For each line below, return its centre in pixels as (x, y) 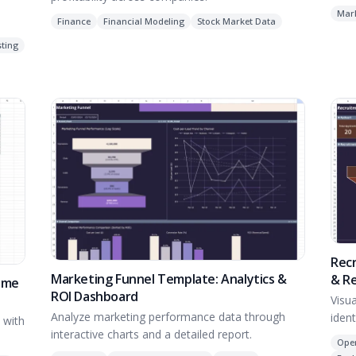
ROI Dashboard (95, 296)
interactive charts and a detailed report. (151, 334)
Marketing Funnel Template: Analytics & (169, 279)
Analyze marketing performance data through (168, 316)
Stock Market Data (236, 21)
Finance (74, 21)
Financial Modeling (144, 21)
